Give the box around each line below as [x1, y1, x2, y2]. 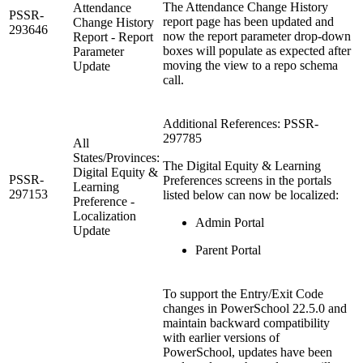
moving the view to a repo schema [163, 58, 338, 72]
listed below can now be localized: [163, 187, 339, 202]
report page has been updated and [163, 14, 334, 28]
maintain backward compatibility [163, 315, 330, 330]
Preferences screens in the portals [163, 173, 331, 187]
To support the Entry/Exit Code [163, 286, 323, 301]
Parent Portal [195, 242, 261, 257]
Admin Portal [195, 215, 264, 229]
